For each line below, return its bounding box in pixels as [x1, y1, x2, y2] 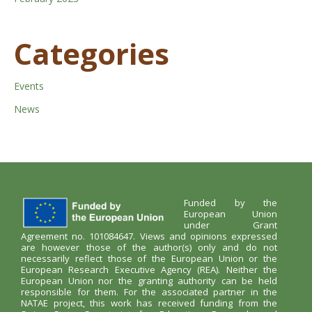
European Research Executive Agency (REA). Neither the [21, 263, 277, 276]
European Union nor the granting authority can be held [21, 274, 277, 287]
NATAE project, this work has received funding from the [21, 296, 277, 309]
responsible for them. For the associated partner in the [21, 285, 277, 298]
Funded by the [184, 196, 277, 209]
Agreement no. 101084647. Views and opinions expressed [21, 229, 277, 242]
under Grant [184, 218, 277, 231]
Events [14, 79, 44, 93]
